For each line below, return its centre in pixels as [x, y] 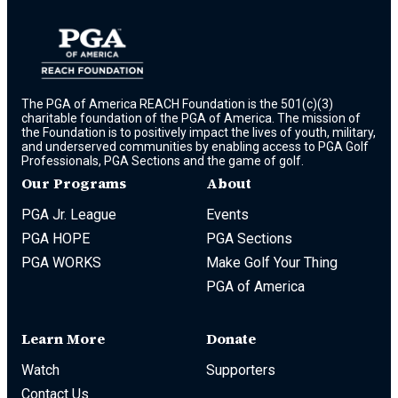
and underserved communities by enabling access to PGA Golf [195, 146]
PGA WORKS [61, 262]
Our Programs [74, 183]
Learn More [63, 338]
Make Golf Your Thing [272, 262]
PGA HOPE [56, 238]
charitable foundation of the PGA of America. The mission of [191, 118]
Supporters [241, 370]
